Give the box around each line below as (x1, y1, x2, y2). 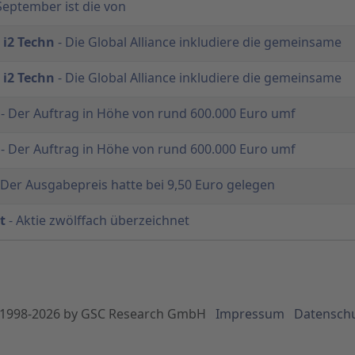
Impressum (215, 304, 284, 323)
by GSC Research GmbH (59, 304, 209, 323)
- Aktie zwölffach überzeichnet (6, 211, 189, 229)
